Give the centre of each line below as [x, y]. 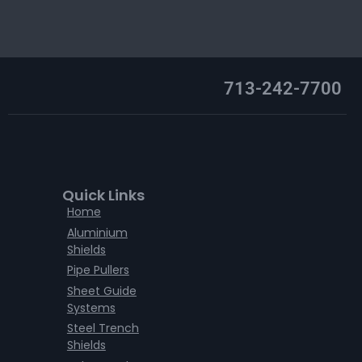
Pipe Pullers [98, 270]
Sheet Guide [101, 290]
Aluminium [97, 232]
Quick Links [103, 196]
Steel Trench [103, 328]
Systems [91, 307]
